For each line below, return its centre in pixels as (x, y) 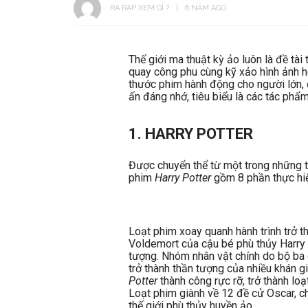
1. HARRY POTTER (191, 133)
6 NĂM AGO (206, 8)
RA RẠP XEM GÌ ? (140, 8)
